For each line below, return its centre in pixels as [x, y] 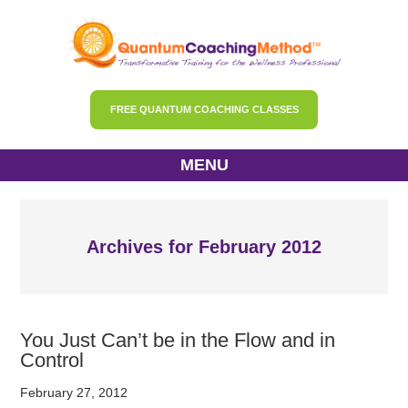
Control [52, 361]
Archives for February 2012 [204, 247]
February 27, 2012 [74, 393]
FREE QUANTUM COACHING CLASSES [204, 110]
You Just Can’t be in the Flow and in [178, 341]
